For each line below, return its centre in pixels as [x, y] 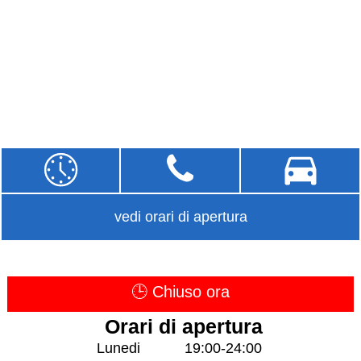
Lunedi [118, 349]
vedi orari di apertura [180, 216]
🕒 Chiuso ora [180, 292]
